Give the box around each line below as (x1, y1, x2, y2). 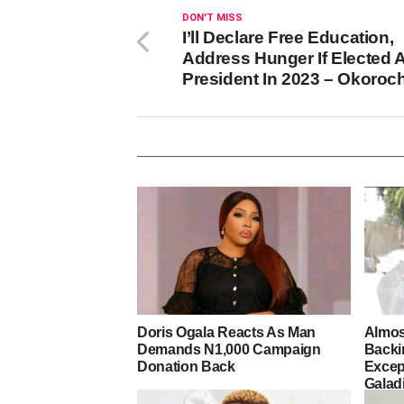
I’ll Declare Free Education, (182, 28, 394, 47)
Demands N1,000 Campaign (137, 341, 321, 357)
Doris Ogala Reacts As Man (137, 324, 316, 340)
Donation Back (137, 358, 235, 374)
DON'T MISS (182, 12, 243, 23)
